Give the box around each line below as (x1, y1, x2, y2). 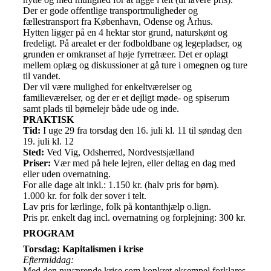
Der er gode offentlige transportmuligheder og (23, 5, 198, 16)
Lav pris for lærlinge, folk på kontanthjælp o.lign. (23, 201, 211, 212)
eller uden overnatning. (23, 168, 111, 179)
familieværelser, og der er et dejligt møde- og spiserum (23, 92, 229, 103)
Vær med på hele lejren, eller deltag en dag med (51, 157, 235, 168)
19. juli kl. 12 (23, 135, 74, 146)
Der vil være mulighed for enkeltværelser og (23, 81, 192, 92)
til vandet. (23, 70, 60, 81)
